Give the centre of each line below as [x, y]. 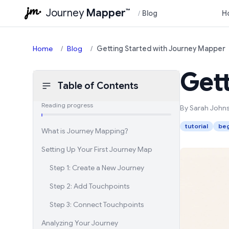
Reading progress [67, 105]
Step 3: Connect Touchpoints [97, 204]
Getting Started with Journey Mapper [161, 49]
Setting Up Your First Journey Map [97, 149]
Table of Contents [98, 86]
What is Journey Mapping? [85, 131]
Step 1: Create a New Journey [97, 168]
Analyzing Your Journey [80, 223]
